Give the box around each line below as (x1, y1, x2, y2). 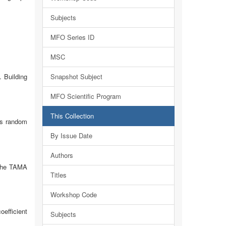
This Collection (50, 111, 94, 121)
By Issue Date (50, 131, 92, 140)
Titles (50, 170, 67, 180)
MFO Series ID (50, 32, 94, 42)
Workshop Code (50, 190, 97, 199)
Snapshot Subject (50, 72, 102, 81)
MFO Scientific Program (50, 91, 121, 101)
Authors (50, 150, 73, 160)
